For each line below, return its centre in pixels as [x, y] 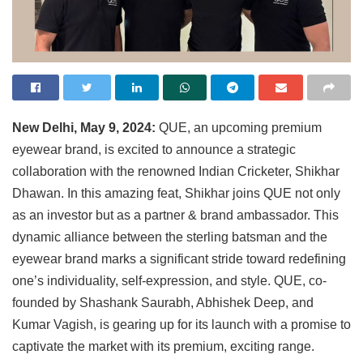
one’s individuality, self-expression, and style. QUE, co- [169, 280]
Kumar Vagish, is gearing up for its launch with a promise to [181, 324]
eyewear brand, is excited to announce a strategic [154, 149]
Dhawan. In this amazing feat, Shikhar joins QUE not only [176, 193]
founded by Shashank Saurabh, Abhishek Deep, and [163, 302]
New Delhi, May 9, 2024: [84, 127]
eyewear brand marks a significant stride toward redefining [179, 258]
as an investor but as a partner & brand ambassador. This [175, 215]
